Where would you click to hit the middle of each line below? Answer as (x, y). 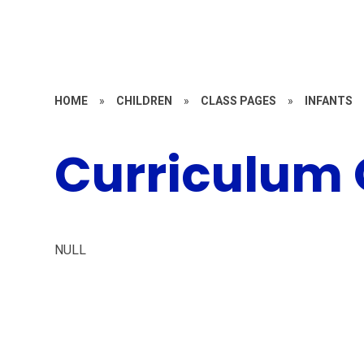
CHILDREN (145, 101)
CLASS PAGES (239, 101)
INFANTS (329, 101)
